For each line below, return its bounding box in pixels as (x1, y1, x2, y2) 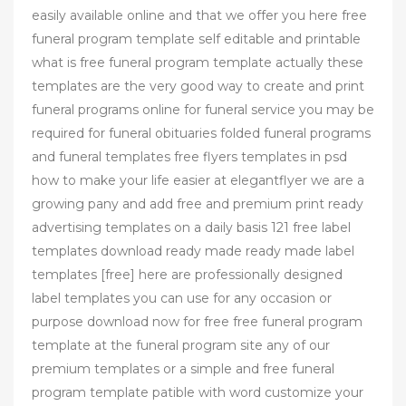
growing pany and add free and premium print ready (32, 195, 363, 212)
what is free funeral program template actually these (32, 53, 363, 71)
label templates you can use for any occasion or (32, 289, 332, 306)
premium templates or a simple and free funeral (32, 360, 334, 377)
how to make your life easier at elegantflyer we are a (32, 171, 364, 188)
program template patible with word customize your (32, 383, 363, 401)
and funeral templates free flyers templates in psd (32, 148, 347, 165)
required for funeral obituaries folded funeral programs (32, 124, 371, 141)
